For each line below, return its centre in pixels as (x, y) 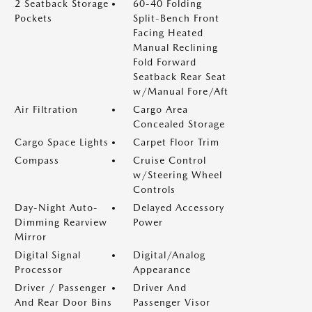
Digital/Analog (169, 255)
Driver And (160, 288)
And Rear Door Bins (63, 302)
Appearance (162, 270)
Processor (39, 270)
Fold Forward (165, 62)
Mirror (31, 237)
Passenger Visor (172, 302)
